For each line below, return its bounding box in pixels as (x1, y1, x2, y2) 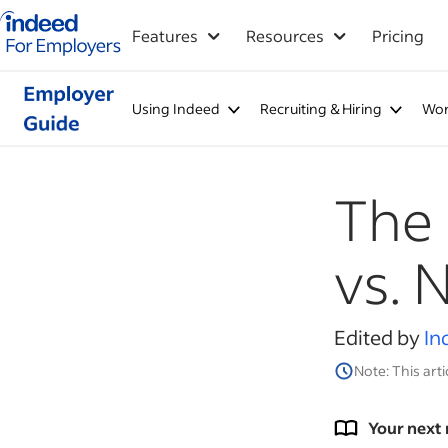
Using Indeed (131, 99, 220, 118)
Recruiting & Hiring (259, 99, 382, 118)
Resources (246, 25, 324, 46)
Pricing (372, 25, 424, 46)
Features (132, 25, 198, 46)
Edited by (334, 324, 424, 350)
